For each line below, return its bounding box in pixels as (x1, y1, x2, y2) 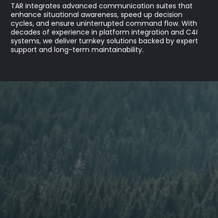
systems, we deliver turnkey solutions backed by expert (11, 36, 199, 47)
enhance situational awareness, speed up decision (11, 9, 183, 21)
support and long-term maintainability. (11, 44, 144, 56)
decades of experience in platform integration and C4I (11, 27, 198, 38)
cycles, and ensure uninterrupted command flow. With (11, 18, 198, 30)
